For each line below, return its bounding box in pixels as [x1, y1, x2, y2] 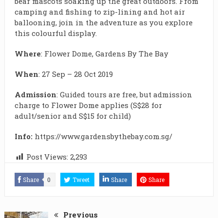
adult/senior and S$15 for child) [14, 111, 131, 121]
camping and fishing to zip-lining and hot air [14, 7, 185, 17]
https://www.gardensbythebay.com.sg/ [34, 131, 172, 142]
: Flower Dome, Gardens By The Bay [40, 49, 168, 59]
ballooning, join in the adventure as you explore [14, 18, 193, 28]
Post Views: [26, 152, 68, 162]
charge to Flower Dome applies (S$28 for [14, 100, 162, 110]
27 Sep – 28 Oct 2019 [41, 69, 113, 79]
